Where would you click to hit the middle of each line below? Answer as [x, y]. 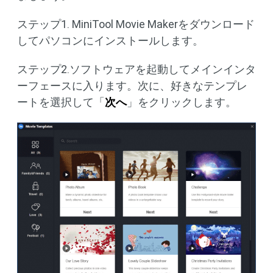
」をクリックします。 [182, 102]
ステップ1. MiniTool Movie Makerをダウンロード [136, 24]
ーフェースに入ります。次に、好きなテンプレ [132, 86]
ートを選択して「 [61, 102]
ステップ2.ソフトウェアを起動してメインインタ [136, 69]
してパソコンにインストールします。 [110, 41]
